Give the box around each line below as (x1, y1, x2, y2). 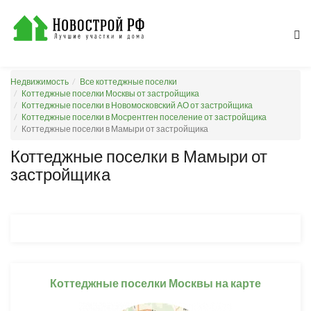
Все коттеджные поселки (80, 76, 177, 87)
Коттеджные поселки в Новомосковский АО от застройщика (22, 100, 253, 110)
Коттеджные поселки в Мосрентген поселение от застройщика (22, 112, 267, 122)
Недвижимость (10, 76, 69, 87)
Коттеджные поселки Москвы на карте (50, 276, 261, 289)
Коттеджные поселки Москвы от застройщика (22, 88, 199, 99)
